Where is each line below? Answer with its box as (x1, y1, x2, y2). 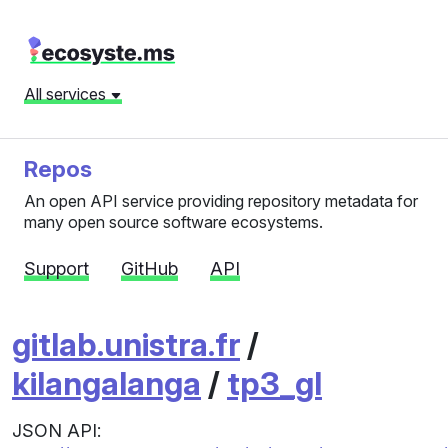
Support (24, 258, 89, 279)
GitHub (121, 258, 178, 279)
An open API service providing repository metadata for (24, 191, 418, 211)
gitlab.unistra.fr (12, 325, 240, 364)
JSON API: (12, 420, 101, 441)
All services (24, 84, 110, 104)
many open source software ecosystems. (24, 212, 323, 232)
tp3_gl (227, 364, 322, 403)
